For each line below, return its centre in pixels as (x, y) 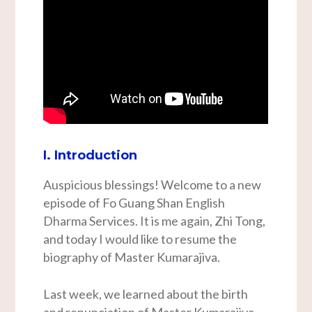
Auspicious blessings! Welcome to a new (153, 185)
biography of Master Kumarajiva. (132, 257)
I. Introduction (91, 156)
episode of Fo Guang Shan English (134, 203)
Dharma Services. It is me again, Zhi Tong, (155, 221)
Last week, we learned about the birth (146, 294)
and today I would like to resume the (140, 239)
